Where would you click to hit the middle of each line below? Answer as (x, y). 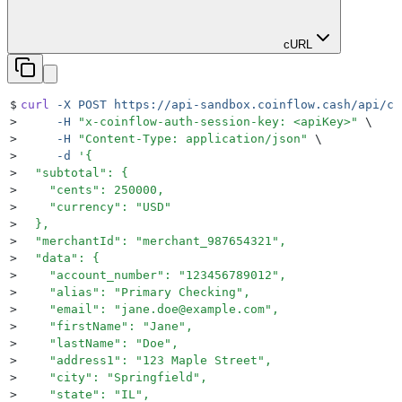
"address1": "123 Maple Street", (146, 360)
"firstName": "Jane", (107, 326)
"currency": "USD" (96, 206)
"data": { (60, 258)
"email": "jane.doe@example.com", (150, 309)
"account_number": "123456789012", (153, 275)
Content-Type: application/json (193, 138)
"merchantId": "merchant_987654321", (153, 240)
